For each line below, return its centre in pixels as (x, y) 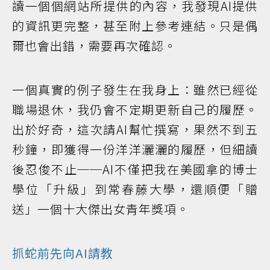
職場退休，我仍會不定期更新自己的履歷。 (135, 109)
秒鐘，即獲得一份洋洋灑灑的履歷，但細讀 (135, 149)
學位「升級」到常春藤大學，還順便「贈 (135, 189)
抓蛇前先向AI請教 (63, 253)
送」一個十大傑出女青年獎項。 (101, 209)
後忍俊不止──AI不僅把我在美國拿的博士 (135, 169)
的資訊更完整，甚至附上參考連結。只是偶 (135, 25)
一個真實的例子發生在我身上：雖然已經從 (135, 89)
